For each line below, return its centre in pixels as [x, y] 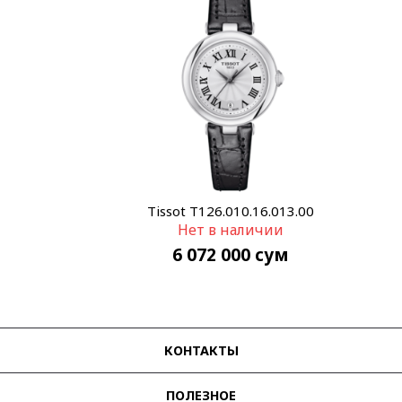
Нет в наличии [230, 229]
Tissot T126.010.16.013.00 [230, 210]
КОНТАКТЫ [201, 350]
